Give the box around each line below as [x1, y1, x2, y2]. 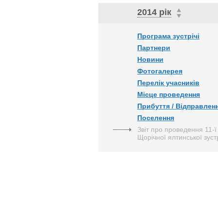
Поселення [137, 114, 174, 122]
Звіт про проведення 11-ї [137, 126, 217, 133]
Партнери [137, 44, 170, 52]
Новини [137, 55, 163, 63]
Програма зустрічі [137, 32, 200, 40]
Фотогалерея [137, 67, 182, 75]
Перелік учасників [137, 79, 200, 87]
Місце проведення [137, 91, 200, 98]
